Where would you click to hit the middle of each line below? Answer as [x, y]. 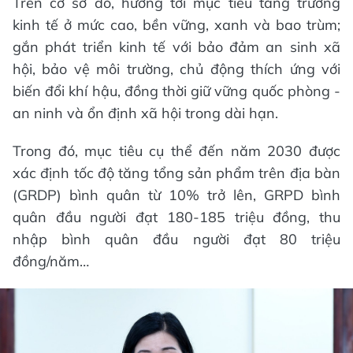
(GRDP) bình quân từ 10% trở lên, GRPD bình [176, 195]
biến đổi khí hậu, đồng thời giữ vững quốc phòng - [176, 91]
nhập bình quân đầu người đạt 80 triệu [176, 239]
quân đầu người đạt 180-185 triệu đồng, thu [176, 217]
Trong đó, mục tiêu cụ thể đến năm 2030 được [176, 150]
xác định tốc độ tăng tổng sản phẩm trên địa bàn [176, 173]
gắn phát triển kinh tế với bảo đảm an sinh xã [176, 46]
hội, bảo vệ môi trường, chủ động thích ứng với [176, 69]
